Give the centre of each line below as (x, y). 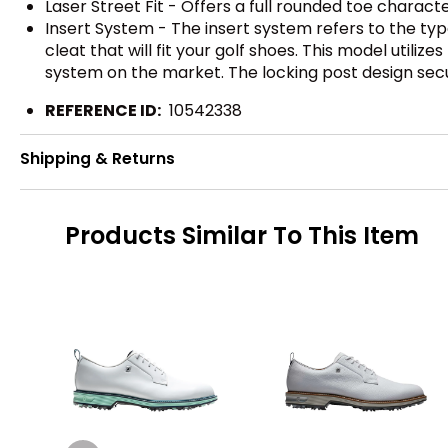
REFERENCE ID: (103, 110)
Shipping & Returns (97, 159)
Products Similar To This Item (242, 236)
